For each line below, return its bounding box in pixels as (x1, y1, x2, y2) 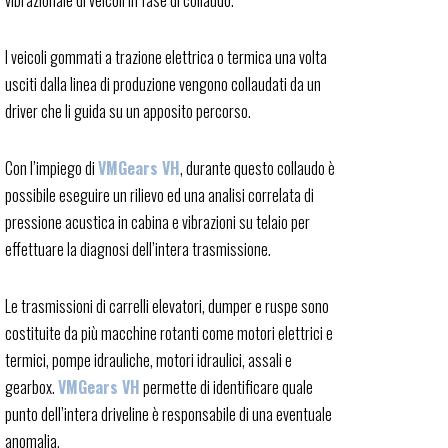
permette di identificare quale (140, 375, 313, 399)
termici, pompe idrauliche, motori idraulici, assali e (5, 348, 292, 372)
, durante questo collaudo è (180, 156, 335, 180)
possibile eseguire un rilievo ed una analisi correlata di (5, 183, 314, 207)
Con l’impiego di (5, 156, 98, 180)
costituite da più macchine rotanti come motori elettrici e (5, 321, 333, 345)
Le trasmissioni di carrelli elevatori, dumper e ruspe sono (5, 294, 329, 318)
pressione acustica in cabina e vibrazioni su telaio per (5, 210, 310, 234)
